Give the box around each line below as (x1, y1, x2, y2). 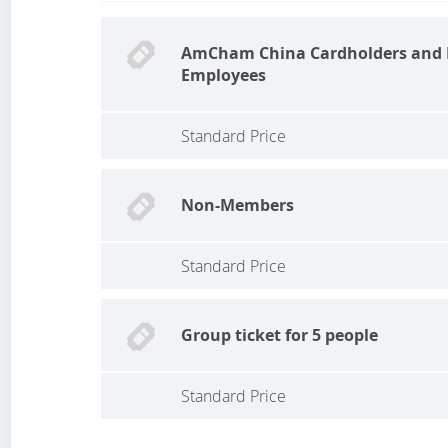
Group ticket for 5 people (181, 323, 379, 346)
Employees (181, 63, 267, 86)
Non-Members (181, 193, 295, 216)
